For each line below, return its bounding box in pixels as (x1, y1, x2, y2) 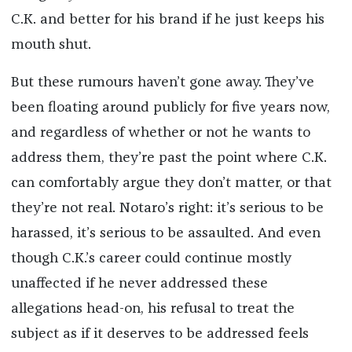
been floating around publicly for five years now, (10, 101, 330, 115)
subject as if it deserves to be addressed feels (10, 327, 309, 342)
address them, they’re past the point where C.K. (10, 151, 327, 166)
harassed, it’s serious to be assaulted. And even (10, 226, 321, 241)
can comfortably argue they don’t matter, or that (10, 176, 332, 191)
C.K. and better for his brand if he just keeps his (10, 13, 324, 27)
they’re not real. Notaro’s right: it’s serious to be (10, 201, 324, 216)
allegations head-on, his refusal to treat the (10, 302, 295, 317)
